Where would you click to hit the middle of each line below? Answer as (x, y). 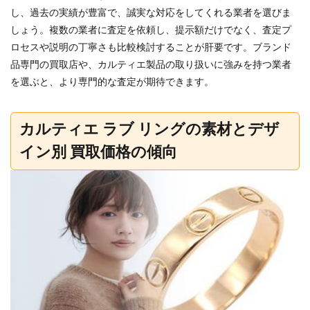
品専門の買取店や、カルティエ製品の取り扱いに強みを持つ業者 (151, 65)
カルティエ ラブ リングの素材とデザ (149, 130)
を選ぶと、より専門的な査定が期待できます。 (112, 83)
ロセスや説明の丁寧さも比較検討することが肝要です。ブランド (151, 48)
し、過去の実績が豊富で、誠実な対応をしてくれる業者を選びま (151, 13)
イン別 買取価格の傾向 (98, 153)
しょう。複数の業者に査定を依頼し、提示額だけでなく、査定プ (151, 31)
